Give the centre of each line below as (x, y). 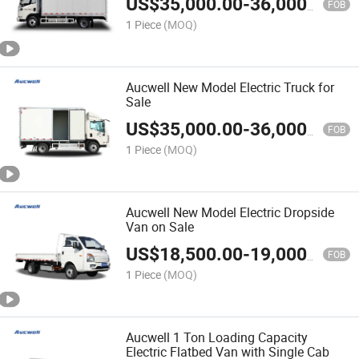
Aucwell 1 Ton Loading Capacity (217, 338)
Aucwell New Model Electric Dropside (230, 213)
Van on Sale (160, 227)
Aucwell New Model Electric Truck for (230, 87)
